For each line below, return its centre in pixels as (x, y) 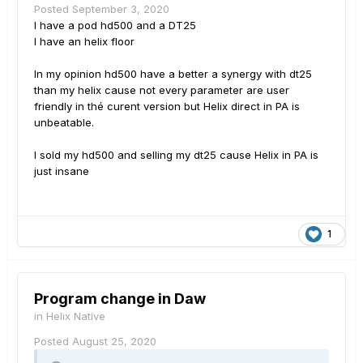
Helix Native (76, 316)
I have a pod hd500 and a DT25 (115, 25)
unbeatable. (64, 122)
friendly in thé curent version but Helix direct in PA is (167, 106)
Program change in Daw (120, 299)
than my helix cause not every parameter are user (162, 90)
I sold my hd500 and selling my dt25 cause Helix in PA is (176, 154)
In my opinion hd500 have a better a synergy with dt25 (173, 73)
